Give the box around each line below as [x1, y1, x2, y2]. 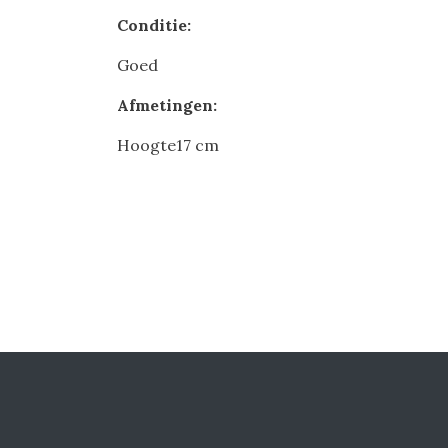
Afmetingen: [117, 95, 217, 115]
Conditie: [117, 15, 191, 35]
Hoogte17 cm [117, 135, 219, 155]
